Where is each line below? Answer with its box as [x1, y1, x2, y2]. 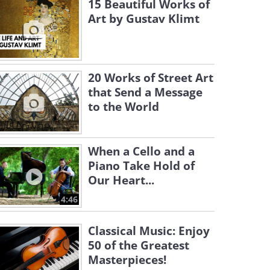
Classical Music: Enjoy [88, 223, 210, 239]
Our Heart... [88, 172, 154, 188]
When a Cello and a [88, 143, 195, 159]
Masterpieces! [88, 252, 166, 268]
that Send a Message [88, 84, 202, 100]
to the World [88, 99, 159, 115]
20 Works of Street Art [88, 70, 213, 86]
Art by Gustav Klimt [88, 11, 199, 27]
